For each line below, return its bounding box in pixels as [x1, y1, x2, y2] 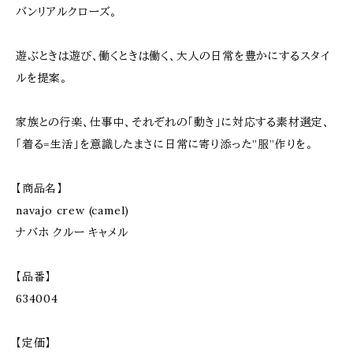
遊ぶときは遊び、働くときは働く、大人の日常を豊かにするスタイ [16, 49, 330, 63]
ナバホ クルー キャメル [16, 225, 128, 240]
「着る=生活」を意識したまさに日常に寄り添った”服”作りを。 [16, 137, 314, 151]
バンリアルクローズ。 [16, 5, 118, 19]
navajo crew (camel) [16, 203, 130, 217]
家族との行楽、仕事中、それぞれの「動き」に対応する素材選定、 [16, 115, 330, 129]
